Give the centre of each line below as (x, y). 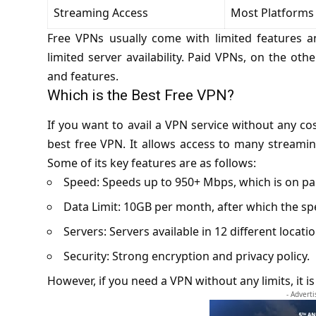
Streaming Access (101, 13)
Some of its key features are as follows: (151, 163)
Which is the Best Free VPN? (140, 96)
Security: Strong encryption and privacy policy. (186, 256)
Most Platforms (272, 13)
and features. (83, 77)
